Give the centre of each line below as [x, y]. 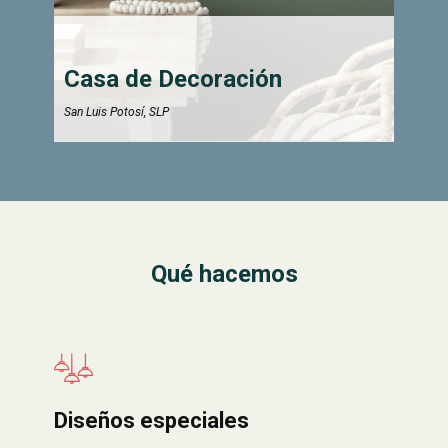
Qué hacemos [224, 274]
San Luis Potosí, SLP [116, 112]
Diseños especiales [151, 420]
